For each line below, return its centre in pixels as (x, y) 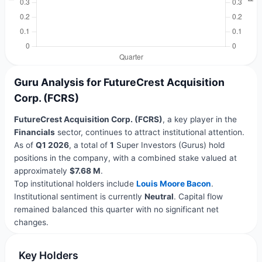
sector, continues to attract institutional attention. (149, 132)
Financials (34, 132)
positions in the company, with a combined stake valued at (125, 158)
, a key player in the (199, 120)
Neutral (159, 197)
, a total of (89, 145)
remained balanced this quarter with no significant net (116, 210)
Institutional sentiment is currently (79, 197)
